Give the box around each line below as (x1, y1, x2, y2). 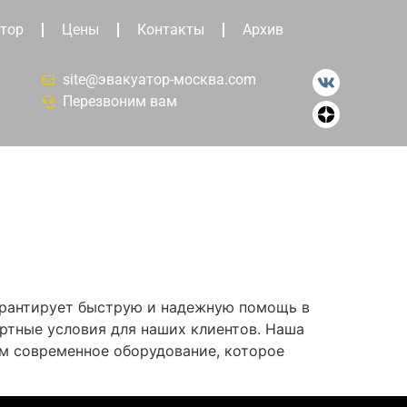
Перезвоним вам (62, 93, 177, 110)
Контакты (136, 21, 204, 38)
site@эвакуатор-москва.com (62, 71, 256, 88)
